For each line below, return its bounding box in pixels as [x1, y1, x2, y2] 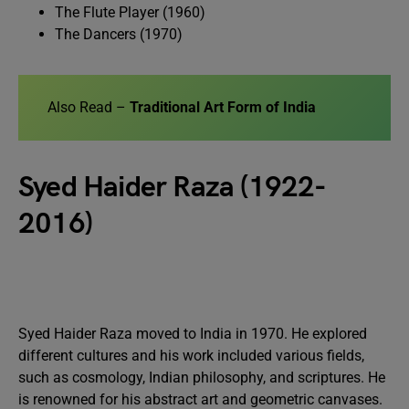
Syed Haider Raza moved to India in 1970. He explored [18, 325, 367, 342]
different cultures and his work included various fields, [18, 347, 364, 364]
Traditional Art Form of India [130, 99, 316, 116]
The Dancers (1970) [55, 26, 183, 43]
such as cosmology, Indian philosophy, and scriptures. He [18, 369, 385, 386]
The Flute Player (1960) [55, 4, 205, 21]
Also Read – [47, 99, 130, 116]
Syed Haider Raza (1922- [18, 170, 327, 205]
